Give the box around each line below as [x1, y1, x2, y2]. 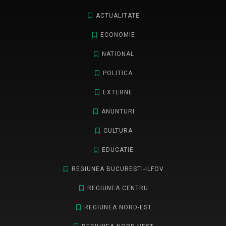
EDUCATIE [102, 146, 134, 154]
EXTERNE [103, 89, 133, 96]
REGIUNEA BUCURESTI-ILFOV [72, 165, 164, 173]
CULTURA [103, 127, 133, 135]
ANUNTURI [101, 108, 135, 116]
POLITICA [103, 70, 133, 77]
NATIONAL [101, 50, 134, 58]
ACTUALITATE [96, 12, 140, 20]
